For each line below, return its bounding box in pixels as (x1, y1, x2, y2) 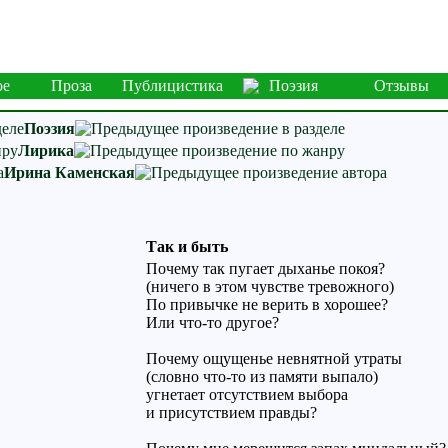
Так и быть (145, 238, 228, 255)
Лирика (18, 142, 74, 159)
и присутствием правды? (145, 404, 317, 421)
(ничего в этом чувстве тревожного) (145, 278, 394, 295)
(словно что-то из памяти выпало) (145, 368, 378, 385)
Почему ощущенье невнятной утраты (145, 350, 402, 367)
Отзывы (374, 77, 429, 94)
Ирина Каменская (4, 164, 135, 181)
